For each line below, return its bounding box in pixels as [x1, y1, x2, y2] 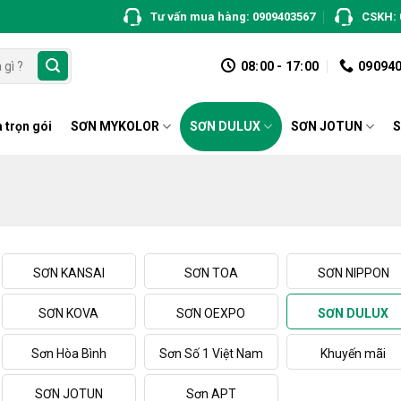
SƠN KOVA [38, 306, 99, 320]
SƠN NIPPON [317, 266, 389, 280]
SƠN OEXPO [176, 306, 246, 320]
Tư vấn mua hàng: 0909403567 [149, 9, 315, 23]
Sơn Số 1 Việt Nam [158, 346, 263, 361]
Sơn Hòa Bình [30, 346, 107, 361]
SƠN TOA [183, 266, 238, 280]
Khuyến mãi [320, 346, 387, 361]
